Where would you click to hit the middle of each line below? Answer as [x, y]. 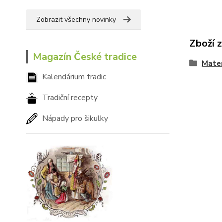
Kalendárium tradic [74, 77]
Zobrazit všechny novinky [76, 20]
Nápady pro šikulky [75, 118]
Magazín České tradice [85, 57]
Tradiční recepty [70, 97]
